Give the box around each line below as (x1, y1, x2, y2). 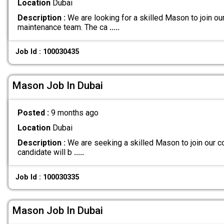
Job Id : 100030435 (15, 47, 79, 56)
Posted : (17, 108, 51, 118)
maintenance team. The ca (17, 22, 109, 32)
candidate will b (17, 147, 74, 157)
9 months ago (50, 108, 98, 118)
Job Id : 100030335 (15, 172, 79, 181)
